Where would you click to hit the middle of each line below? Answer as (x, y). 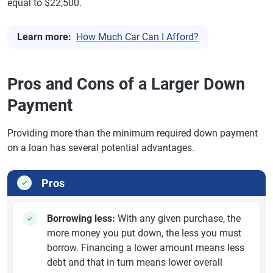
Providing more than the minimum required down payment (133, 133)
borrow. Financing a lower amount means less (146, 247)
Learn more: (44, 37)
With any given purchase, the (178, 218)
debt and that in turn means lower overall (135, 262)
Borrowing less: (81, 218)
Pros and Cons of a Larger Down (126, 84)
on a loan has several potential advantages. (101, 147)
